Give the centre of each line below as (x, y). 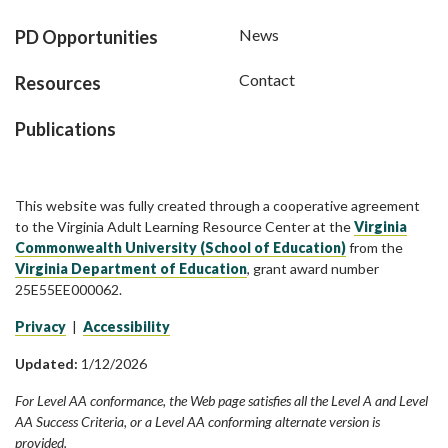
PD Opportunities (86, 37)
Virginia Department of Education (131, 269)
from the (374, 248)
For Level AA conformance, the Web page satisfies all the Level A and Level (221, 401)
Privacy (40, 327)
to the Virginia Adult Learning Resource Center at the (184, 227)
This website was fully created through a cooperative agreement (217, 206)
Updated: (46, 364)
